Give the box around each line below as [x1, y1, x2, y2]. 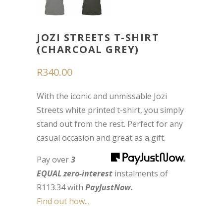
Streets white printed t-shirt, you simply [37, 105, 184, 115]
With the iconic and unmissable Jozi [37, 91, 167, 102]
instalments [112, 168, 160, 179]
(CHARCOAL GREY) [37, 43, 139, 56]
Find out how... [37, 196, 89, 207]
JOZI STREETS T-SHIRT [37, 31, 159, 44]
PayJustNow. [85, 182, 133, 193]
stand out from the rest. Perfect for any [37, 118, 183, 129]
